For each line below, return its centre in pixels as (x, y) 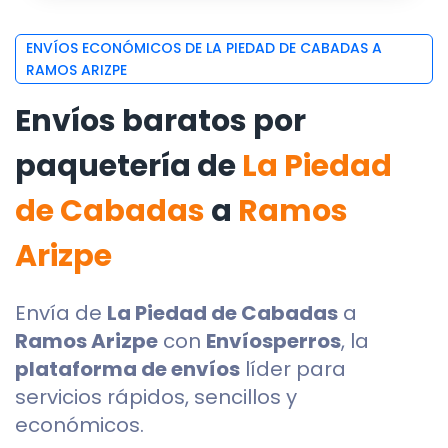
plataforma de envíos (127, 369)
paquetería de (128, 166)
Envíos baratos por (160, 121)
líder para (293, 369)
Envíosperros (273, 341)
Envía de (61, 313)
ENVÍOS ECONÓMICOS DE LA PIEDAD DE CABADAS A (204, 48)
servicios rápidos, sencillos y (156, 397)
